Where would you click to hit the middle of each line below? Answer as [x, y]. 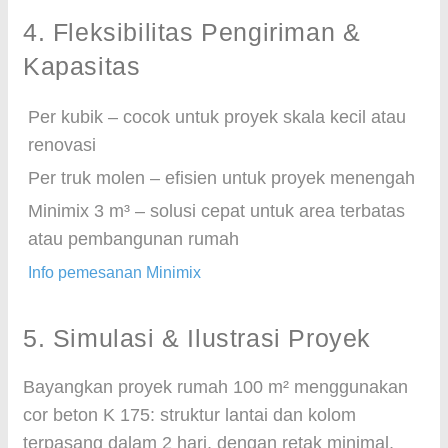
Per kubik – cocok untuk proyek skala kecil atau [217, 117]
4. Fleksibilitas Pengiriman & [192, 32]
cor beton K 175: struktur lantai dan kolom [189, 415]
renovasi [62, 145]
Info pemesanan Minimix [114, 272]
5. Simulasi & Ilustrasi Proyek [197, 338]
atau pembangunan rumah [133, 239]
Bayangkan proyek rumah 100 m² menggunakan [215, 387]
